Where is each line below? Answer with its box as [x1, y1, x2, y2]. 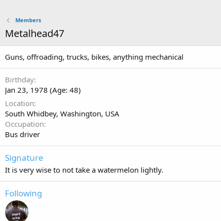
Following [5, 187, 42, 199]
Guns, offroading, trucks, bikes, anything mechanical [5, 52, 184, 62]
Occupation [5, 119, 44, 129]
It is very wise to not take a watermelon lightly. [5, 165, 163, 175]
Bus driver [5, 129, 40, 139]
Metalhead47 [5, 27, 64, 40]
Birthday [5, 74, 34, 84]
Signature [5, 152, 43, 163]
